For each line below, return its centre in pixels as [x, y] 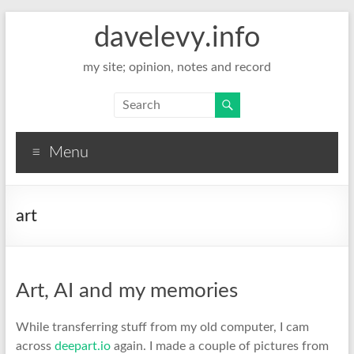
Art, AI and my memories [126, 291]
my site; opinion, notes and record [177, 67]
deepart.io [82, 346]
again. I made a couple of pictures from [219, 346]
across [35, 346]
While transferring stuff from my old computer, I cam [162, 327]
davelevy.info [177, 38]
